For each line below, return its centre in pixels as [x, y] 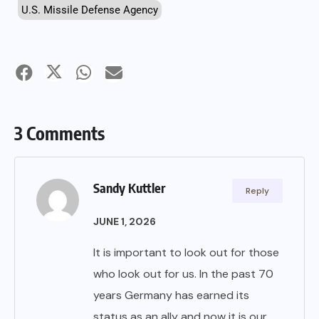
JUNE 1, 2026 [125, 222]
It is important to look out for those [186, 253]
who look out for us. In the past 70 [183, 274]
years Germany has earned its [171, 296]
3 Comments [59, 134]
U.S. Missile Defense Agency [90, 10]
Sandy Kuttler [129, 188]
